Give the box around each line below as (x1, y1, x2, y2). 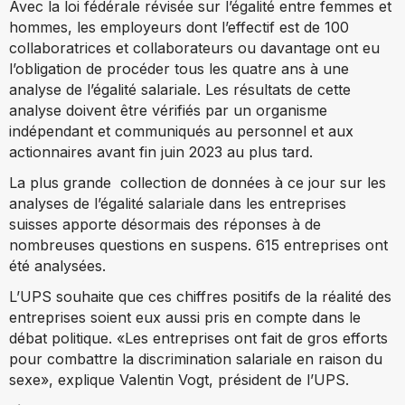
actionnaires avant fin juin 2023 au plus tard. (9, 143, 313, 162)
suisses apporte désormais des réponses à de (9, 215, 321, 234)
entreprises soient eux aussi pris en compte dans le (9, 308, 361, 327)
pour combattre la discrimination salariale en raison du (9, 350, 382, 369)
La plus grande (9, 174, 116, 193)
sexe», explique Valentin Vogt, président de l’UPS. (9, 371, 349, 390)
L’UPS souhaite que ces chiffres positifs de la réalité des (9, 287, 391, 306)
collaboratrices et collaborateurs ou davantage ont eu (9, 39, 380, 58)
